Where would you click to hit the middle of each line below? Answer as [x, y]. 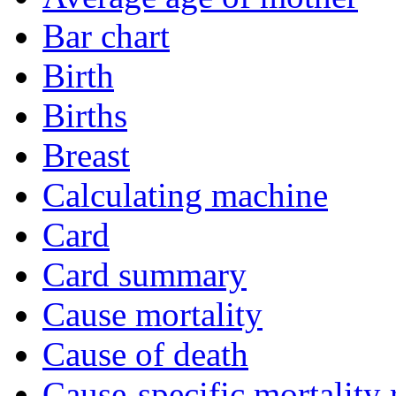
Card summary [145, 275]
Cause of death [145, 354]
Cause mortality [152, 315]
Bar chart [106, 36]
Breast [86, 156]
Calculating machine [185, 195]
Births [85, 116]
